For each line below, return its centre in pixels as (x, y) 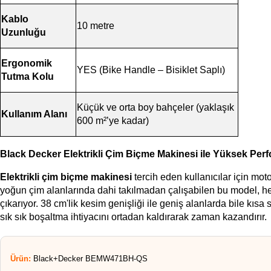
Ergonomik (27, 63)
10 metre (96, 25)
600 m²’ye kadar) (113, 120)
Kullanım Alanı (34, 114)
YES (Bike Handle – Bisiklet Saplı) (151, 70)
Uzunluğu (24, 32)
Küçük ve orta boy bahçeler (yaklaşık (155, 107)
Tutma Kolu (28, 76)
